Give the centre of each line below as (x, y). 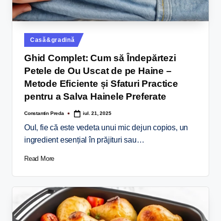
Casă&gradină (53, 40)
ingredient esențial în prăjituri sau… (84, 140)
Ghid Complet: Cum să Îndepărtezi (100, 58)
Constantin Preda (44, 113)
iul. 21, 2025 (97, 113)
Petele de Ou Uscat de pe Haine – (98, 71)
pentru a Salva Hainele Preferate (95, 97)
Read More (39, 159)
